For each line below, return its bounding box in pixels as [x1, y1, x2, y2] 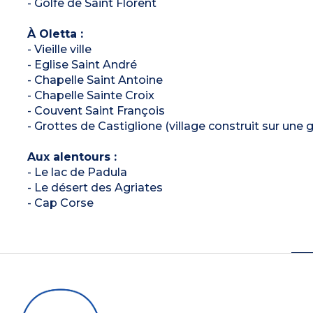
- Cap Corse [27, 196, 94, 210]
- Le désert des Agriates [27, 180, 163, 194]
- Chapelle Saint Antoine [27, 73, 163, 87]
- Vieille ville [27, 42, 92, 56]
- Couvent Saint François [27, 103, 165, 117]
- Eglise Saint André [27, 57, 137, 71]
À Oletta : [27, 27, 83, 41]
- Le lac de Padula [27, 165, 127, 179]
